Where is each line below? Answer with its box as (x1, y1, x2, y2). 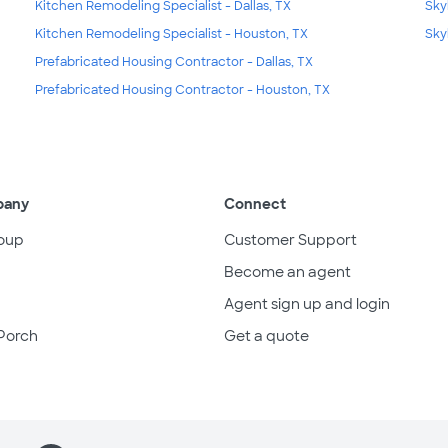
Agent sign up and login (224, 295, 390, 314)
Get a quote (224, 327, 309, 346)
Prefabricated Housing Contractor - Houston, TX (34, 82, 330, 99)
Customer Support (224, 231, 357, 250)
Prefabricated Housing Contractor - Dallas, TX (34, 54, 313, 71)
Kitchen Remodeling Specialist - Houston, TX (34, 26, 308, 43)
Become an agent (224, 263, 351, 282)
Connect (224, 195, 286, 214)
